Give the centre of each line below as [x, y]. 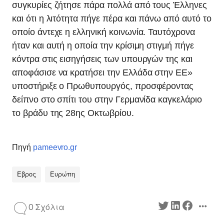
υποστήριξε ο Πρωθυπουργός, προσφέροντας [103, 86]
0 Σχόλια [46, 207]
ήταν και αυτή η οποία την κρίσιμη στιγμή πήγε [103, 45]
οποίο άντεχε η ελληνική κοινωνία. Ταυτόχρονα [103, 32]
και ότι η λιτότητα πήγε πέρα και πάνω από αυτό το [112, 18]
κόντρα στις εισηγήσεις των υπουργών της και [102, 59]
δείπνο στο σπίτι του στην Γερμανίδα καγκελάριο [107, 99]
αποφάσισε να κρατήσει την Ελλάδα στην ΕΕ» [102, 72]
